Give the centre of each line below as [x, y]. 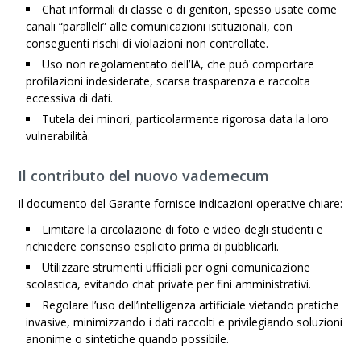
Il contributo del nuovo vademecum [144, 176]
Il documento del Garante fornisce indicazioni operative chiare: [180, 203]
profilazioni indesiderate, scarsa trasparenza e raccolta [168, 81]
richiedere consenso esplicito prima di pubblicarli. [153, 246]
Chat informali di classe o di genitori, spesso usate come [190, 9]
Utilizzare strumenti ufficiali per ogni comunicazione [176, 267]
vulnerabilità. [58, 136]
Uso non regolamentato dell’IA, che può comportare [178, 64]
